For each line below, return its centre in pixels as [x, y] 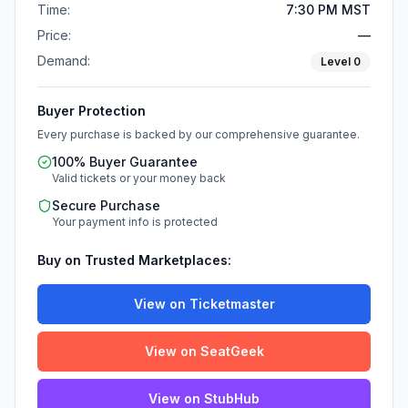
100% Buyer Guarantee [125, 162]
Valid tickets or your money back [139, 178]
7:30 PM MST [328, 10]
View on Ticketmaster [204, 304]
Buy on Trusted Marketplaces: [134, 260]
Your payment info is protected [135, 222]
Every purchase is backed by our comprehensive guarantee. [199, 134]
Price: [54, 35]
